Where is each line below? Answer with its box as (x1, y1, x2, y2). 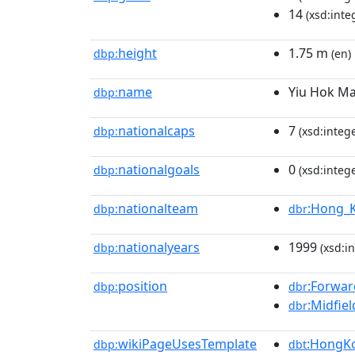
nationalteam (118, 200, 198, 217)
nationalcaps (118, 122, 195, 139)
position (118, 277, 167, 295)
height (118, 44, 157, 62)
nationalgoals (118, 161, 200, 178)
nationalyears (118, 239, 200, 256)
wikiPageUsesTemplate (118, 335, 257, 353)
